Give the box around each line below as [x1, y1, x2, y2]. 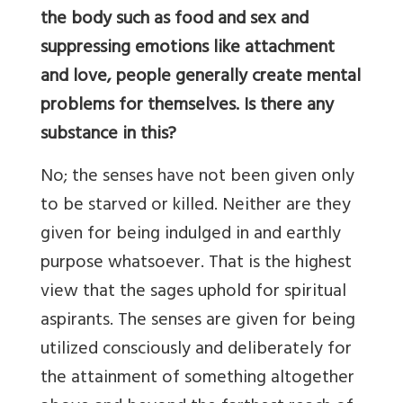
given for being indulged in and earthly [40, 219, 341, 252]
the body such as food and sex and [40, 4, 309, 37]
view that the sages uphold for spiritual [40, 276, 346, 309]
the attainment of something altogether [40, 363, 354, 396]
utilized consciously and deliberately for [40, 334, 352, 367]
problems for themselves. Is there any [40, 90, 334, 123]
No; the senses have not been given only [40, 161, 354, 194]
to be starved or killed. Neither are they [40, 190, 351, 223]
